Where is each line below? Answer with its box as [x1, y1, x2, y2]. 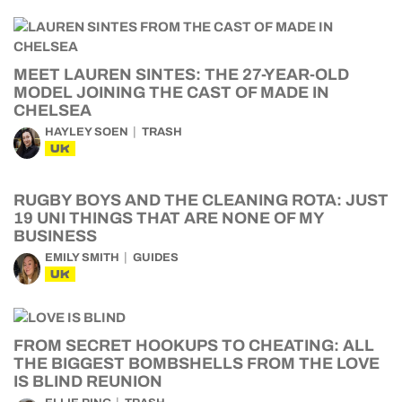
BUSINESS [13, 227, 97, 245]
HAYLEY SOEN [45, 126, 128, 138]
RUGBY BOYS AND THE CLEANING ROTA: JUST [13, 191, 389, 209]
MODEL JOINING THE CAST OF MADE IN [13, 83, 329, 101]
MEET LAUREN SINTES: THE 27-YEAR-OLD [13, 66, 349, 83]
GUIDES [133, 251, 179, 264]
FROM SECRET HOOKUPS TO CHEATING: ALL [13, 336, 374, 354]
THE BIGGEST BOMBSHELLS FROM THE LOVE [13, 354, 380, 372]
